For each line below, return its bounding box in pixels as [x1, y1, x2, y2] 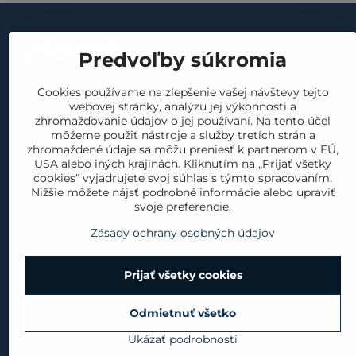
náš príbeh [26, 103, 85, 118]
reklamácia [285, 135, 347, 149]
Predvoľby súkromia [79, 48, 287, 72]
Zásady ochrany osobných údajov [91, 226, 275, 240]
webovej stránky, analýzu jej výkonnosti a [69, 99, 296, 114]
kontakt [26, 79, 70, 95]
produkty [26, 151, 78, 165]
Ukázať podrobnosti [128, 332, 238, 346]
